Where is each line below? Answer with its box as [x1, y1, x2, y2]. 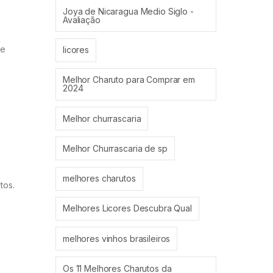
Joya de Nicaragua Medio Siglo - [63, 5, 194, 16]
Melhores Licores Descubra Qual [63, 203, 192, 214]
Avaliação [63, 14, 101, 25]
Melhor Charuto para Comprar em [63, 74, 195, 85]
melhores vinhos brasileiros [63, 233, 171, 244]
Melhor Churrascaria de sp [63, 143, 168, 154]
